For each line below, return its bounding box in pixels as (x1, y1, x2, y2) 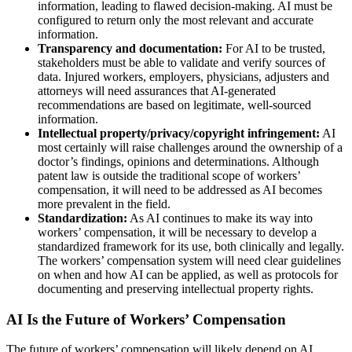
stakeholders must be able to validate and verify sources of (38, 55, 325, 69)
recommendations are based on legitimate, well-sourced (38, 97, 311, 112)
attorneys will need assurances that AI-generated (38, 83, 276, 97)
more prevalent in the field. (38, 196, 170, 211)
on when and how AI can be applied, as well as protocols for (38, 267, 338, 281)
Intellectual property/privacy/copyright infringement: (38, 126, 320, 140)
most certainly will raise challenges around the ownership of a (38, 140, 343, 154)
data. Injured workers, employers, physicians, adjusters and (38, 69, 329, 83)
